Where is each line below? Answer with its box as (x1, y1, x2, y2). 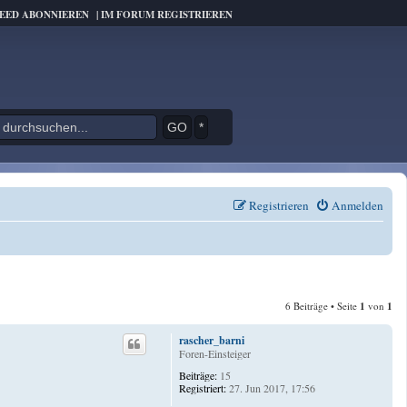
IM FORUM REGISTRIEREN (101, 7, 233, 22)
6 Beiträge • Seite (285, 298, 360, 313)
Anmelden (332, 197, 383, 213)
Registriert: (179, 380, 227, 395)
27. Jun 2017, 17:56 (226, 380, 316, 395)
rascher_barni (179, 332, 245, 348)
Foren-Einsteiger (179, 345, 252, 361)
